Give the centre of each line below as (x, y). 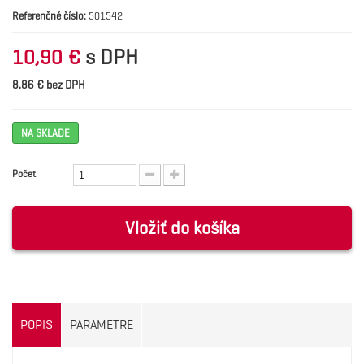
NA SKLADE (45, 133)
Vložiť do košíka (182, 228)
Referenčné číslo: (49, 16)
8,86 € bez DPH (49, 85)
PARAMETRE (102, 325)
